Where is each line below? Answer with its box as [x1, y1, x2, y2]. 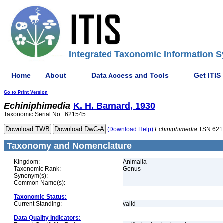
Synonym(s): [14, 172, 48, 179]
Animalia [123, 158, 147, 165]
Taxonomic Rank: [14, 165, 61, 172]
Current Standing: [14, 200, 62, 207]
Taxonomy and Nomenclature [4, 141, 132, 151]
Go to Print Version [4, 90, 48, 95]
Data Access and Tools [91, 71, 169, 79]
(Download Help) [107, 126, 153, 133]
